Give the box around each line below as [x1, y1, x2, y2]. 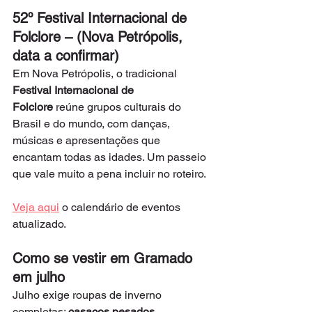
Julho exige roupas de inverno [13, 288, 164, 302]
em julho [13, 269, 65, 286]
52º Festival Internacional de [13, 10, 191, 26]
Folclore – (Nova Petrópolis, [13, 29, 187, 45]
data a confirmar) [13, 47, 119, 64]
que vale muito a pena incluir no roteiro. [13, 167, 206, 180]
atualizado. [13, 217, 66, 231]
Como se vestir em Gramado [13, 250, 196, 267]
